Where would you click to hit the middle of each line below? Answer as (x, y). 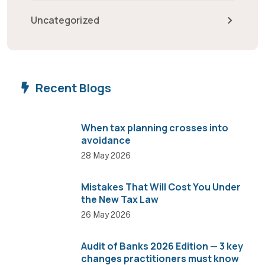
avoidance (107, 140)
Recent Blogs (73, 88)
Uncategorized (65, 20)
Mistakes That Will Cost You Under (161, 187)
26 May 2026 (106, 214)
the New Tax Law (121, 199)
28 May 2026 (106, 155)
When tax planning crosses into (155, 127)
